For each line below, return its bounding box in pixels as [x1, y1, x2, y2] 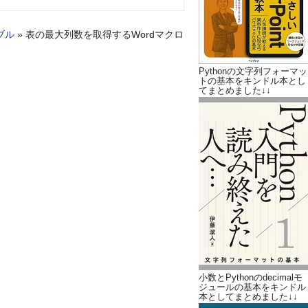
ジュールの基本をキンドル [199, 282, 306, 293]
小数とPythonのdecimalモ [199, 272, 302, 283]
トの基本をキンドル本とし [199, 76, 306, 87]
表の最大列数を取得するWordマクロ [25, 30, 184, 41]
